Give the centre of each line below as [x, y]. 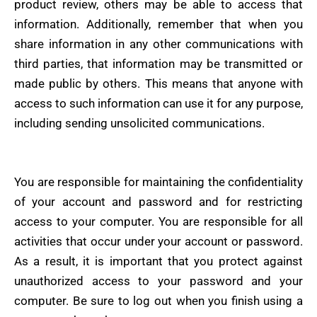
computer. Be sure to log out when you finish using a [158, 301]
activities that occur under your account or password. [158, 242]
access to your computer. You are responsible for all [158, 222]
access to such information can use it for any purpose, [158, 104]
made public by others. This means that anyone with [158, 84]
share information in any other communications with [158, 44]
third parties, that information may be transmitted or [158, 64]
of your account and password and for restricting [158, 202]
